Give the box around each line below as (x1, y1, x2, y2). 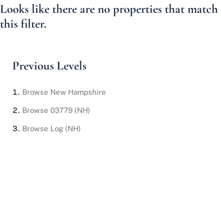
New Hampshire (50, 88, 106, 96)
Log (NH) (50, 124, 81, 133)
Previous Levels (12, 58, 86, 73)
